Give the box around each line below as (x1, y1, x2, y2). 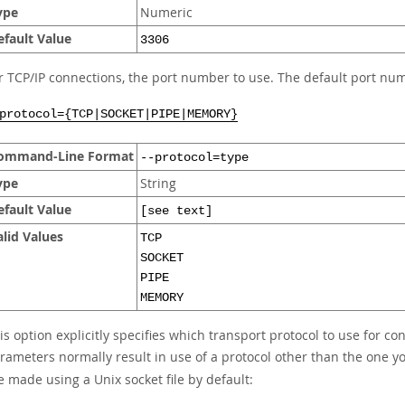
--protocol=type (140, 151, 249, 165)
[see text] (140, 204, 212, 218)
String (140, 175, 176, 192)
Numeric (140, 5, 193, 21)
